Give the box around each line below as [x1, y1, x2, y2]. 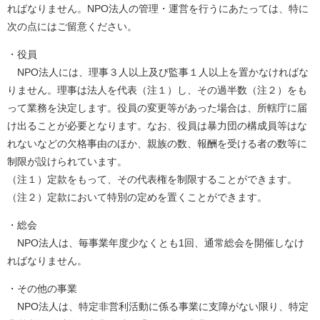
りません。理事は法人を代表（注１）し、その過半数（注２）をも [7, 84, 307, 96]
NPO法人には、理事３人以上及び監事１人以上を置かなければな [7, 66, 309, 78]
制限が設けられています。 [7, 155, 127, 167]
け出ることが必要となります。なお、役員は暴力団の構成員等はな [7, 119, 307, 131]
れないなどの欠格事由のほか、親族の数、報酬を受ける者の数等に [7, 137, 307, 149]
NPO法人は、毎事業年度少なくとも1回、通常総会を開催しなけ [7, 236, 304, 249]
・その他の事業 [7, 282, 77, 294]
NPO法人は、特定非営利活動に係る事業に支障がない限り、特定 [7, 300, 309, 312]
